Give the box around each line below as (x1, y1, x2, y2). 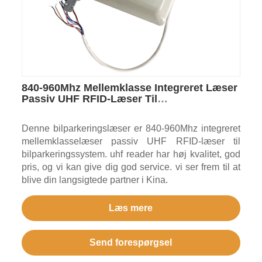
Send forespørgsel (89, 237, 173, 248)
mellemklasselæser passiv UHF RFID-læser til (21, 136, 241, 147)
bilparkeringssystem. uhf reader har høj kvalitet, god (21, 149, 241, 160)
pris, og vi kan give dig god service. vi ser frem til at (21, 162, 241, 173)
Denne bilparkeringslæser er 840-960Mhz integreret (21, 123, 241, 134)
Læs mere (109, 203, 153, 213)
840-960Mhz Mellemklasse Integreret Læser (21, 82, 237, 94)
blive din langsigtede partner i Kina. (21, 175, 168, 185)
